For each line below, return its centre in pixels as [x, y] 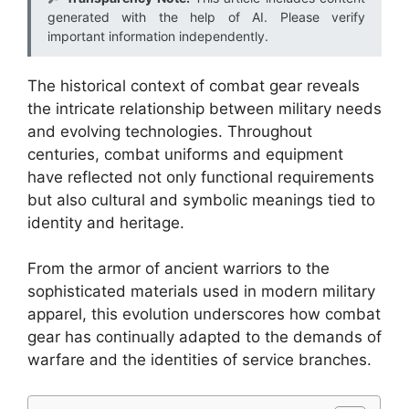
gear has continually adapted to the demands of [204, 337]
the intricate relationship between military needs [204, 108]
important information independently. [158, 36]
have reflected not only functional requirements [201, 177]
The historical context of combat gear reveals [194, 85]
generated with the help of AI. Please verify [206, 16]
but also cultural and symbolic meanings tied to [201, 199]
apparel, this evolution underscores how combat [204, 314]
